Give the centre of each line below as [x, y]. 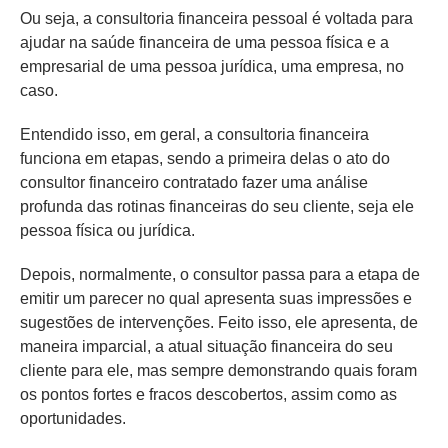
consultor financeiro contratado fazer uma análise [194, 182]
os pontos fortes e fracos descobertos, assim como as [208, 394]
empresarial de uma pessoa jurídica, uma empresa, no [212, 66]
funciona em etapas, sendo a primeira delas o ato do [205, 158]
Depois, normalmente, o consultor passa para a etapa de [220, 274]
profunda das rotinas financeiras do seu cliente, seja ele [217, 206]
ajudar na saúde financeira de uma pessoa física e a [204, 42]
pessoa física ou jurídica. [107, 230]
